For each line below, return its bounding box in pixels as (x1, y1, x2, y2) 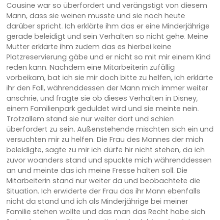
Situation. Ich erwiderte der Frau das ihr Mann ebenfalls (6, 186, 200, 196)
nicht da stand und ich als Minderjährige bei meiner (6, 196, 188, 206)
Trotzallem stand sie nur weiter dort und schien (6, 113, 174, 124)
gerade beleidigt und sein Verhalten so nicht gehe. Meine (6, 31, 208, 41)
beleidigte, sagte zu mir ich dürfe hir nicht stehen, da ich (6, 144, 205, 155)
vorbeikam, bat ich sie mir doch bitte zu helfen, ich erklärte (6, 72, 213, 82)
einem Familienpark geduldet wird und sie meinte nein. (6, 103, 199, 113)
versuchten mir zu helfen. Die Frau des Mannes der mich (6, 134, 203, 144)
